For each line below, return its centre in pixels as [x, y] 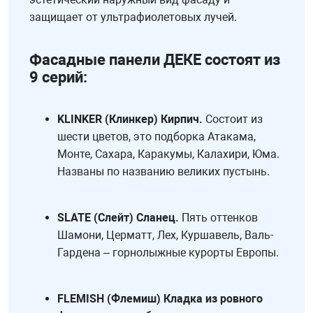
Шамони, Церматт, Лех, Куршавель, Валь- [165, 235]
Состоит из [233, 119]
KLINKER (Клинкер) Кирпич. [130, 119]
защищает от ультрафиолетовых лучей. [133, 17]
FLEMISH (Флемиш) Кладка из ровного [160, 299]
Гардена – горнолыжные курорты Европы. [168, 253]
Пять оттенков [218, 218]
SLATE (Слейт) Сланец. [118, 218]
